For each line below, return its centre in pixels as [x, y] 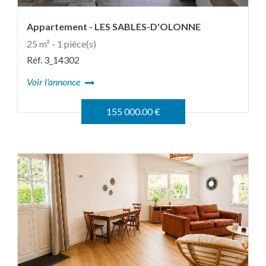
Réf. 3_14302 [53, 60]
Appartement [58, 26]
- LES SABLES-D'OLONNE [145, 26]
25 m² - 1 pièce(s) [61, 44]
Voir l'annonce [54, 82]
